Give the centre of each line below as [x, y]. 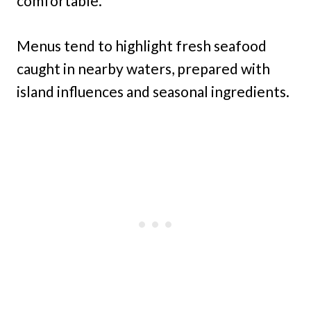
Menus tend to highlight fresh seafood [142, 46]
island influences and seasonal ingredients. [153, 92]
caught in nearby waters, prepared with [143, 69]
